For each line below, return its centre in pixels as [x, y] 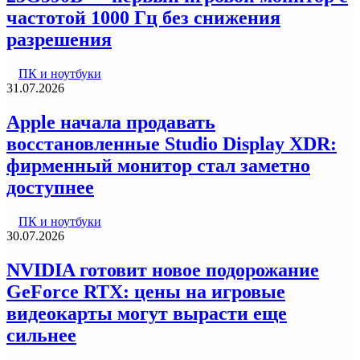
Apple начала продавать [111, 122]
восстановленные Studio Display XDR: [172, 143]
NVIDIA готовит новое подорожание [163, 270]
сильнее [41, 335]
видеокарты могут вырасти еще [147, 313]
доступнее [50, 187]
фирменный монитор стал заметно [158, 165]
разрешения [59, 40]
